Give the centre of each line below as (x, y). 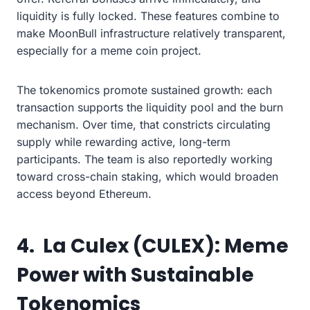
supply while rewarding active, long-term (124, 142)
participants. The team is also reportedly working (145, 159)
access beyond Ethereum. (84, 193)
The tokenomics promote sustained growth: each (144, 90)
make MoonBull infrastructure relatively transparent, (151, 33)
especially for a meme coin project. (109, 50)
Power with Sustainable (135, 275)
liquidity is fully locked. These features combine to (148, 16)
